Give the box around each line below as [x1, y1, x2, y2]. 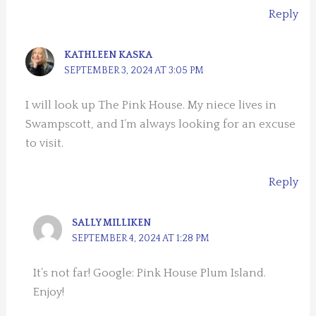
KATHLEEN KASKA [64, 49, 153, 61]
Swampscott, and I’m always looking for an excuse [25, 117, 296, 130]
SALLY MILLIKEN [72, 217, 152, 229]
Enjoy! [33, 286, 65, 299]
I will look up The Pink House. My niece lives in [25, 98, 277, 111]
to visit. [25, 136, 64, 150]
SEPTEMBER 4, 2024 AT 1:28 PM [72, 233, 210, 245]
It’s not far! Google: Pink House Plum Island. [33, 267, 267, 280]
